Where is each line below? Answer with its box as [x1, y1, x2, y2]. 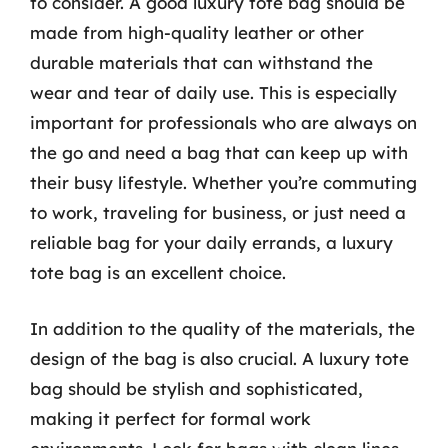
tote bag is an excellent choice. [30, 262, 286, 283]
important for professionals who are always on [30, 112, 417, 133]
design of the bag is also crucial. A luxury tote [30, 347, 409, 369]
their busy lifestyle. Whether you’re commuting [30, 172, 417, 193]
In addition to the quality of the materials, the [30, 317, 415, 339]
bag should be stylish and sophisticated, [30, 377, 363, 399]
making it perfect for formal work [30, 407, 311, 429]
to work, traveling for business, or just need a [30, 202, 406, 223]
